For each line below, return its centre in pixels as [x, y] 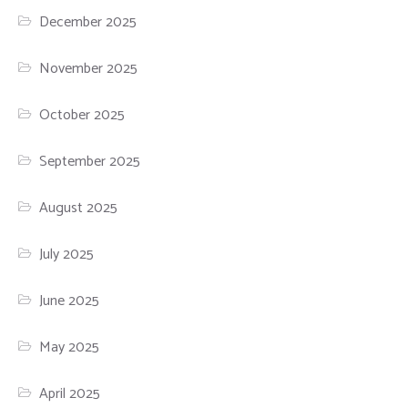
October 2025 [82, 116]
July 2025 [67, 255]
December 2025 [88, 23]
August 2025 [79, 209]
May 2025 [70, 348]
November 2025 [89, 69]
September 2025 [90, 162]
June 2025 [70, 301]
